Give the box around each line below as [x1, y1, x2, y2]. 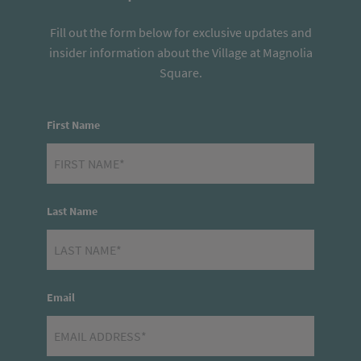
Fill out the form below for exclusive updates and [49, 24, 312, 40]
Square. [159, 64, 202, 81]
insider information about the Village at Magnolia [48, 44, 313, 60]
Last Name [47, 204, 98, 218]
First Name [47, 118, 100, 132]
